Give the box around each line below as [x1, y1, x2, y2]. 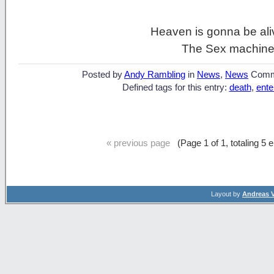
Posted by [82, 70, 124, 80]
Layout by [211, 190, 242, 198]
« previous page [106, 138, 170, 149]
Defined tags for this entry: [122, 83, 229, 93]
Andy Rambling [124, 70, 185, 80]
